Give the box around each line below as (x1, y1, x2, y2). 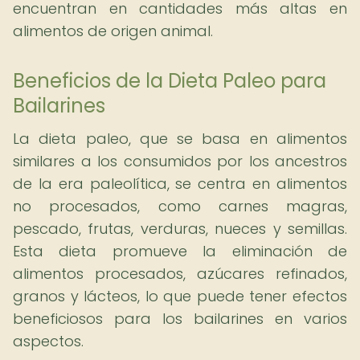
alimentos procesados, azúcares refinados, (13, 264, 347, 284)
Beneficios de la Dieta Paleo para (13, 67, 326, 94)
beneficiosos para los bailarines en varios (13, 309, 347, 329)
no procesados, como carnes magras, (13, 196, 347, 216)
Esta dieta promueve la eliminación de (13, 241, 347, 261)
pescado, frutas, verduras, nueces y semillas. (13, 219, 347, 239)
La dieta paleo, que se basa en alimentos (13, 129, 347, 149)
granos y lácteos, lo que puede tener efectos (13, 286, 347, 306)
